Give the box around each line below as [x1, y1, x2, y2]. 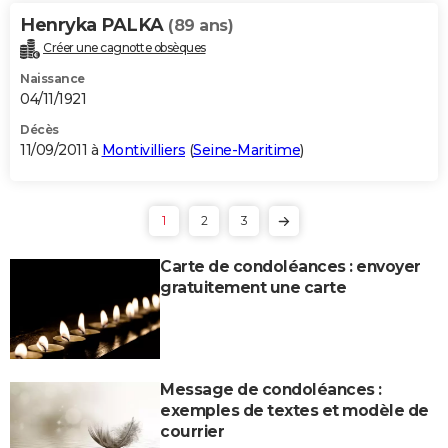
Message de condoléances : [160, 379, 382, 399]
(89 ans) [168, 15, 233, 35]
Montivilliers [101, 140, 185, 159]
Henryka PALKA [20, 13, 168, 36]
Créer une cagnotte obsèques [43, 39, 206, 55]
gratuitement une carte [160, 277, 346, 297]
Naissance [20, 70, 85, 86]
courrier [160, 421, 224, 441]
